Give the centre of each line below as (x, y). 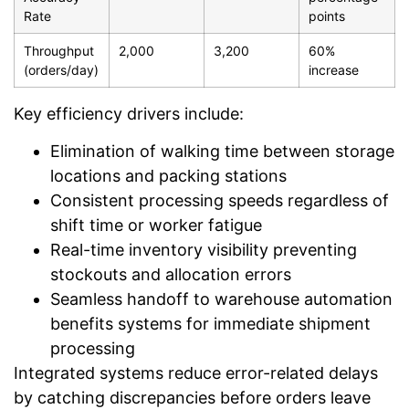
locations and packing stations (168, 176)
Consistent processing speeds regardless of (220, 201)
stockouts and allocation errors (171, 275)
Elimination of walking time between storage (222, 152)
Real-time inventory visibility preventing (204, 250)
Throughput (59, 51)
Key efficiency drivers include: (129, 114)
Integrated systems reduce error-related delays (196, 373)
